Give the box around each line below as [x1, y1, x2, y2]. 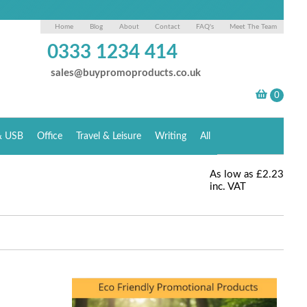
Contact [155, 23, 181, 30]
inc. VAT [210, 182, 247, 192]
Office [37, 132, 63, 141]
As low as [210, 169, 254, 180]
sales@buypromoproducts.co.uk [51, 68, 201, 78]
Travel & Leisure [76, 132, 142, 141]
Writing [155, 132, 187, 141]
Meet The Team [230, 23, 278, 30]
